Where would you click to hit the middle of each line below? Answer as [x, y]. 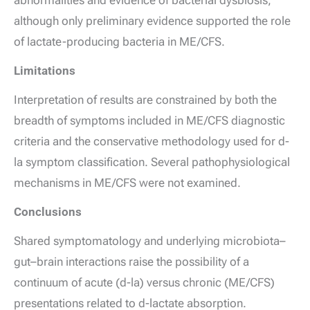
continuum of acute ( [67, 282]
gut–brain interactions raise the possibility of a [131, 261]
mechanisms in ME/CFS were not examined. [127, 183]
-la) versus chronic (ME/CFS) [201, 282]
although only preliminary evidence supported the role [152, 21]
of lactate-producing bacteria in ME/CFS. [119, 42]
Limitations [45, 71]
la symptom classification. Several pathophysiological [152, 162]
